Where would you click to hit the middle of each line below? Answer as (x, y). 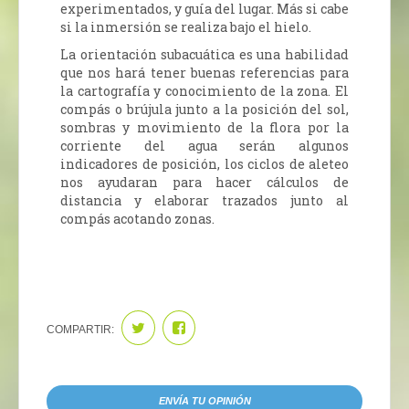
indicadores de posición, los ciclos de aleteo (204, 163)
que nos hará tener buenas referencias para (204, 72)
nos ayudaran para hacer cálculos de (204, 182)
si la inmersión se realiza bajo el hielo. (186, 26)
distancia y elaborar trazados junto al (204, 200)
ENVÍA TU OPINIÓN (204, 400)
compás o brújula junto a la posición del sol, (204, 109)
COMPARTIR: (82, 329)
